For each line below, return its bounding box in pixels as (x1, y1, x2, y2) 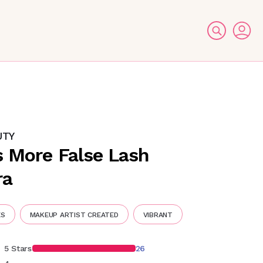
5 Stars (4, 244, 32, 253)
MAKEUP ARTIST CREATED (29, 211, 119, 219)
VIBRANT (143, 211, 173, 219)
